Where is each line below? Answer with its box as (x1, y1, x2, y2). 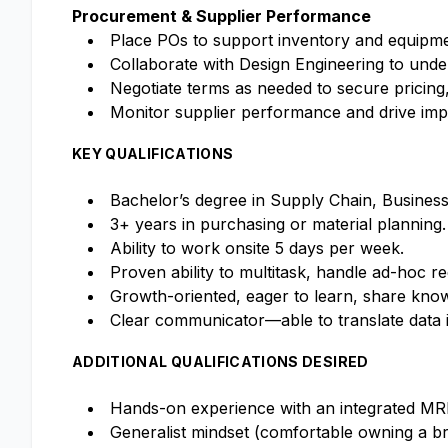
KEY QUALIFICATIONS (72, 145, 234, 162)
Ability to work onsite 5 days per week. (110, 238, 404, 258)
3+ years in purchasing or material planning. (110, 214, 446, 234)
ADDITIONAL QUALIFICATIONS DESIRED (72, 353, 369, 370)
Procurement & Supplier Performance (72, 6, 371, 26)
